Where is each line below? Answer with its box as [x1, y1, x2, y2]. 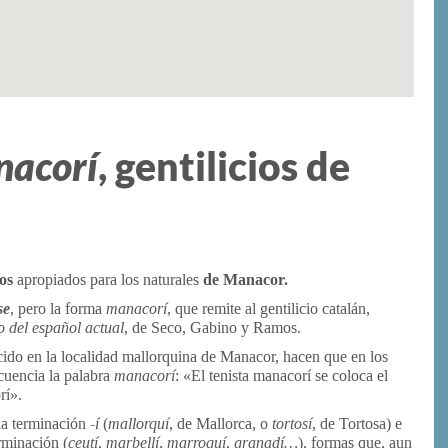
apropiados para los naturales [13, 271, 199, 288]
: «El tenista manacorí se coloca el [175, 367, 388, 384]
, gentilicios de [98, 142, 350, 189]
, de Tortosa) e [312, 415, 402, 432]
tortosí [272, 415, 312, 432]
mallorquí [108, 415, 169, 432]
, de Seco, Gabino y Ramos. [124, 319, 301, 336]
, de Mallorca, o [169, 415, 272, 432]
